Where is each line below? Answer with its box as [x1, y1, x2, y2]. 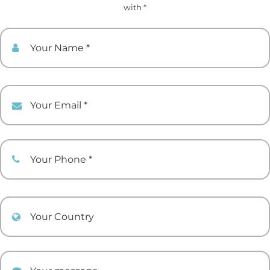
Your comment [21, 252, 94, 264]
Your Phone [19, 140, 75, 152]
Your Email [21, 87, 72, 99]
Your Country [20, 198, 84, 210]
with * [124, 2, 146, 13]
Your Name [18, 29, 72, 41]
